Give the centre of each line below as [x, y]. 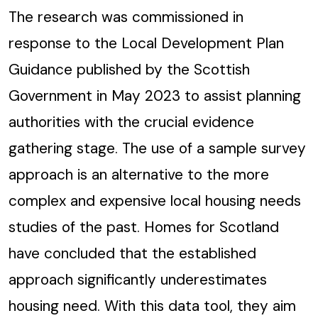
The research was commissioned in [126, 16]
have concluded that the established [132, 253]
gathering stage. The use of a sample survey [157, 148]
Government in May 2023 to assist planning [155, 95]
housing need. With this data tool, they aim [152, 305]
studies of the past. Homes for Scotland [144, 226]
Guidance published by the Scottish [129, 69]
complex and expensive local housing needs [155, 200]
